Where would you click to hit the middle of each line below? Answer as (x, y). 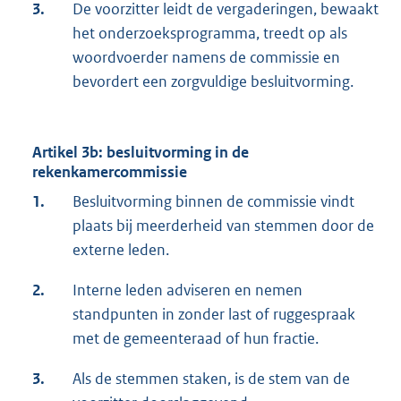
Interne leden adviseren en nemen (188, 290)
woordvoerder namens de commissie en (206, 58)
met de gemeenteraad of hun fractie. (196, 339)
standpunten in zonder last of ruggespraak (214, 315)
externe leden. (121, 250)
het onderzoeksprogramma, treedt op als (210, 34)
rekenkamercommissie (110, 172)
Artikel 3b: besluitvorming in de (141, 153)
